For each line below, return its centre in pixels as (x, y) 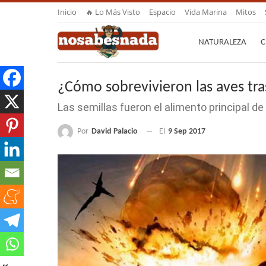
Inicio (67, 12)
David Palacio (115, 131)
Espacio (162, 12)
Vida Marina (206, 12)
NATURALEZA (222, 42)
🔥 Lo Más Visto (113, 12)
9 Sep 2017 (187, 132)
